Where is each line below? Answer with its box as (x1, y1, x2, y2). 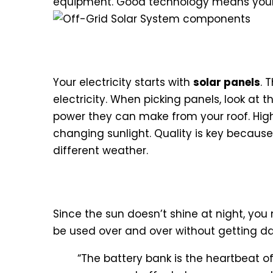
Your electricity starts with (53, 74, 193, 90)
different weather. (53, 143, 148, 158)
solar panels (193, 74, 260, 90)
